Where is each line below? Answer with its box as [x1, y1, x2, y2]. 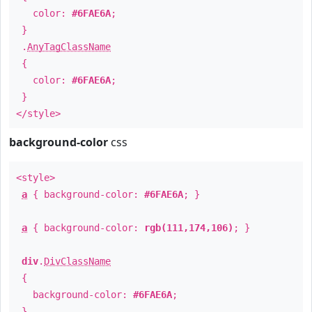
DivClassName [44, 256, 111, 267]
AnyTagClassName [27, 41, 111, 52]
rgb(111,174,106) [144, 222, 233, 233]
